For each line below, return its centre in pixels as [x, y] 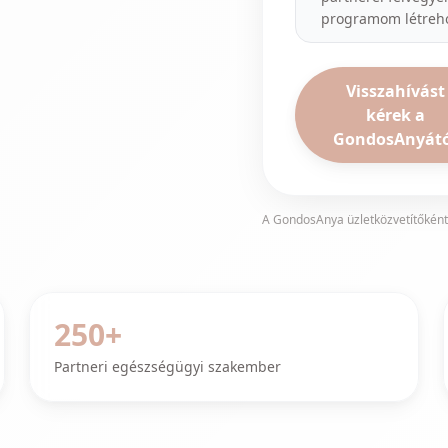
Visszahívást [395, 91]
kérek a [395, 115]
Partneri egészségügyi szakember [168, 366]
